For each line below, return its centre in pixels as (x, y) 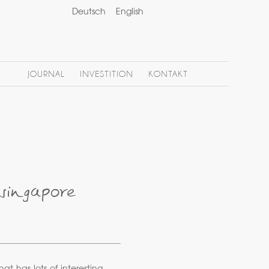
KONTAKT (168, 74)
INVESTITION (107, 74)
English (130, 13)
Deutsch (89, 13)
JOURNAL (46, 74)
